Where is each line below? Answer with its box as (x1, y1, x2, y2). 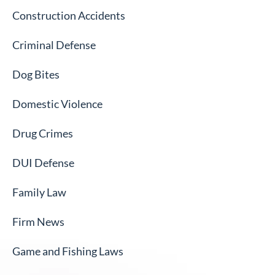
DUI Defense (12, 156, 74, 170)
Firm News (12, 215, 64, 229)
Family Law (12, 185, 66, 199)
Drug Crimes (12, 126, 73, 141)
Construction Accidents (12, 9, 125, 23)
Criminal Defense (12, 38, 96, 52)
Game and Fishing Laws (12, 244, 123, 258)
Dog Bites (12, 68, 60, 82)
